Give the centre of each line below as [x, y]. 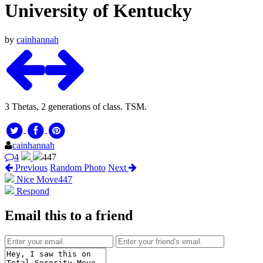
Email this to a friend [69, 216]
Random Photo [78, 167]
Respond [32, 191]
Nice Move [37, 179]
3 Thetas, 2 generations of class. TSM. [76, 106]
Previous [30, 167]
